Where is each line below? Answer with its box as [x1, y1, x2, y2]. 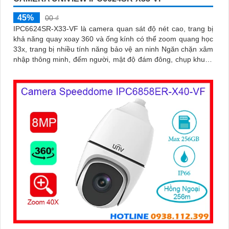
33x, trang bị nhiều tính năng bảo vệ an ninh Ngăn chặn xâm [13, 44, 213, 53]
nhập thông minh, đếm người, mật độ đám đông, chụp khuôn [13, 55, 213, 63]
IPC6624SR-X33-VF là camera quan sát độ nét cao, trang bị [13, 24, 213, 33]
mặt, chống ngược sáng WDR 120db [13, 65, 132, 74]
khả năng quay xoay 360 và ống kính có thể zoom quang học [13, 34, 213, 43]
